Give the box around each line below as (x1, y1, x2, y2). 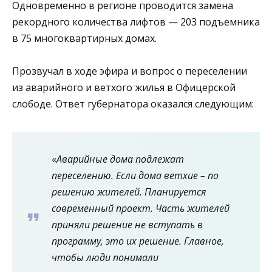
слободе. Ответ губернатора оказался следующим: (12, 97, 254, 110)
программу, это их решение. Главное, (52, 234, 224, 248)
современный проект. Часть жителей (52, 201, 229, 215)
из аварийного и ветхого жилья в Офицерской (12, 80, 236, 94)
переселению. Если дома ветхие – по (52, 168, 219, 182)
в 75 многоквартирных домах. (12, 31, 157, 45)
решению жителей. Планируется (52, 185, 206, 199)
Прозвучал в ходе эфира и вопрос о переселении (12, 64, 247, 78)
